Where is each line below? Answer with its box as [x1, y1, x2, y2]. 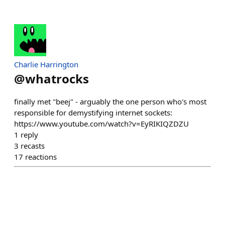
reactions [25, 152, 57, 162]
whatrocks [25, 70, 89, 87]
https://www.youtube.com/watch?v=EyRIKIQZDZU [14, 119, 189, 129]
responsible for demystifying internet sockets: [14, 107, 172, 118]
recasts [21, 141, 45, 151]
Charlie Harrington [14, 59, 78, 69]
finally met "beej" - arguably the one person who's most [14, 96, 206, 106]
